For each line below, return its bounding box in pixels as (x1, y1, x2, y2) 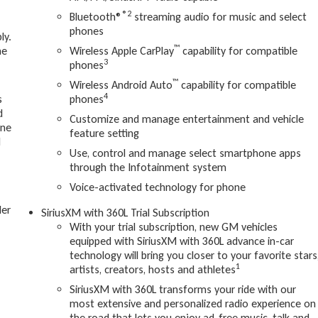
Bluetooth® (70, 10, 123, 24)
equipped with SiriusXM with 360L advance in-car (70, 234, 295, 248)
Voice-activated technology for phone (70, 180, 246, 194)
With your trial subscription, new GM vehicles (70, 220, 278, 234)
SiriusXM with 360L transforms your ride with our (70, 283, 297, 297)
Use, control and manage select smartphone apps (70, 146, 302, 160)
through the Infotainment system (70, 160, 227, 175)
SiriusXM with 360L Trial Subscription (41, 206, 210, 220)
